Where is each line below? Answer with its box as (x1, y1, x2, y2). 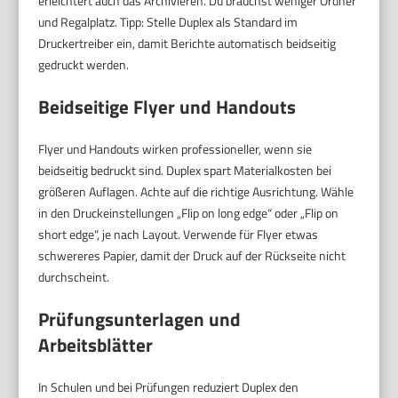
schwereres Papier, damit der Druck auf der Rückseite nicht (38, 245, 346, 265)
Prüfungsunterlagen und (38, 304, 242, 333)
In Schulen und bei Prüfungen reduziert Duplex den (38, 377, 299, 396)
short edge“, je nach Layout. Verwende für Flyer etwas (38, 224, 319, 243)
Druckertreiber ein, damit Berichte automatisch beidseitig (38, 33, 337, 52)
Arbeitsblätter (38, 330, 154, 359)
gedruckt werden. (38, 54, 130, 74)
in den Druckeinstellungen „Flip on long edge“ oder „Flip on (38, 203, 339, 222)
